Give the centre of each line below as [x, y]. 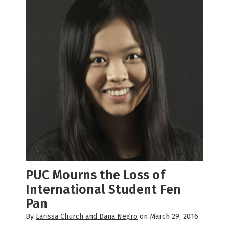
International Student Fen [103, 190]
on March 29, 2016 [168, 217]
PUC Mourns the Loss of [95, 176]
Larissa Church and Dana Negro [87, 217]
